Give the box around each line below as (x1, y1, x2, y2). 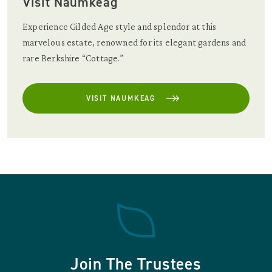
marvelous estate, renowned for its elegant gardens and (22, 36, 246, 47)
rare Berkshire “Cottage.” (22, 52, 123, 63)
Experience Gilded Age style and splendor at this (22, 21, 217, 32)
